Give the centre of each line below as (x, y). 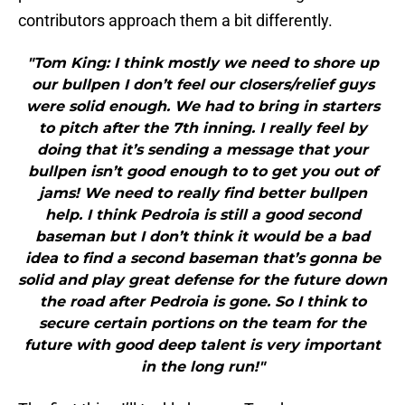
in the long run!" (202, 367)
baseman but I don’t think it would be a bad (202, 237)
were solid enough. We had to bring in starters (202, 107)
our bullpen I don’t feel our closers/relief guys (202, 85)
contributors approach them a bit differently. (175, 21)
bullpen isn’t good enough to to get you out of (202, 172)
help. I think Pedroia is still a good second (202, 215)
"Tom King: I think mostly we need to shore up (202, 63)
